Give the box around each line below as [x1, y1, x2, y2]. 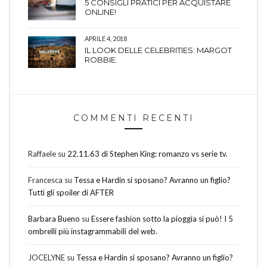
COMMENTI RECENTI [73, 113, 194, 124]
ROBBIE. [85, 55, 117, 65]
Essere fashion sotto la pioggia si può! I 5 [91, 214, 233, 224]
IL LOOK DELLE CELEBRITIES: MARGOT [85, 45, 232, 55]
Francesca [28, 175, 63, 185]
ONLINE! [85, 7, 116, 17]
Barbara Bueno [28, 214, 80, 224]
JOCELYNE [28, 253, 65, 263]
